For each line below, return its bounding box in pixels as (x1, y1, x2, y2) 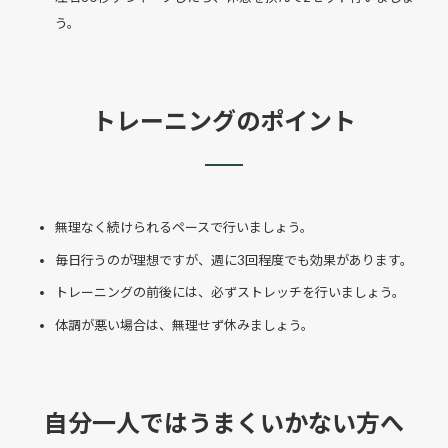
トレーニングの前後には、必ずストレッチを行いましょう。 (55, 284, 405, 300)
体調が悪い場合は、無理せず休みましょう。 (55, 316, 314, 333)
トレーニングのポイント (92, 106, 356, 135)
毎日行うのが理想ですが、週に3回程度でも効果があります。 (55, 251, 413, 268)
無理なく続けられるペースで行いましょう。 (55, 219, 313, 235)
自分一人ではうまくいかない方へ (44, 407, 404, 437)
